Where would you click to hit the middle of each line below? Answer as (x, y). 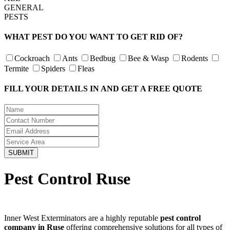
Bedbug (103, 58)
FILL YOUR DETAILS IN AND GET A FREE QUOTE (103, 88)
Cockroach (32, 58)
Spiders (53, 68)
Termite (16, 68)
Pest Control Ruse (67, 178)
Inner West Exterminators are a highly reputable (82, 218)
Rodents (195, 58)
